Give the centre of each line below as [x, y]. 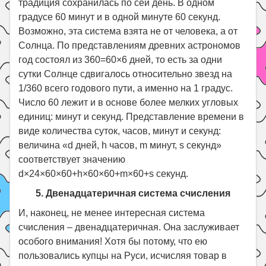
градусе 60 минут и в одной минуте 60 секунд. [120, 17]
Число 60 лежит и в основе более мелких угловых [129, 102]
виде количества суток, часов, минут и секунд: [120, 131]
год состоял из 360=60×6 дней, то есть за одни [121, 59]
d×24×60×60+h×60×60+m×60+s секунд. [104, 173]
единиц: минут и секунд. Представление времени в [132, 116]
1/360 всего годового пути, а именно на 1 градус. [126, 88]
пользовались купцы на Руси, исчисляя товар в [123, 255]
